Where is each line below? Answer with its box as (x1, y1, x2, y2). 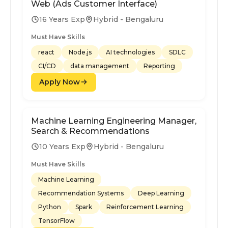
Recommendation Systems (38, 189, 124, 197)
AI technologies (106, 48, 155, 56)
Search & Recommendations (31, 126, 150, 136)
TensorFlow (38, 216, 75, 224)
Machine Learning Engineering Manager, (31, 116, 196, 126)
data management (70, 62, 129, 70)
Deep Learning (138, 189, 184, 197)
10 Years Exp (39, 141, 85, 151)
